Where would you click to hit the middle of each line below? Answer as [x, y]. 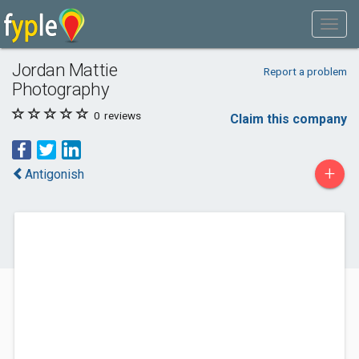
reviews [121, 115]
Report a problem [305, 71]
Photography [61, 89]
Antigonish [54, 174]
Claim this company [288, 119]
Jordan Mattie [65, 70]
